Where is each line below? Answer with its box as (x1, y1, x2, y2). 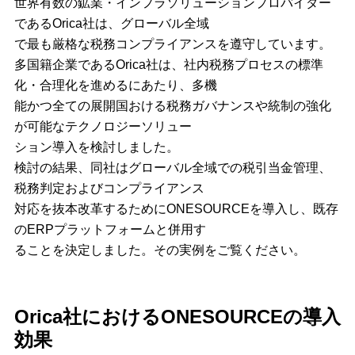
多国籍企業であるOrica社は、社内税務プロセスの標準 (13, 58, 323, 72)
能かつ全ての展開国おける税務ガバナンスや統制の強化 (13, 99, 331, 113)
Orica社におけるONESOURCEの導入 (13, 305, 341, 327)
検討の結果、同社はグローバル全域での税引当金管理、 (13, 161, 331, 175)
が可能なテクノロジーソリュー (13, 120, 192, 134)
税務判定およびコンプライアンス (13, 181, 204, 196)
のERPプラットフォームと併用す (13, 223, 206, 237)
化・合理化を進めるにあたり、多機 (13, 78, 217, 93)
